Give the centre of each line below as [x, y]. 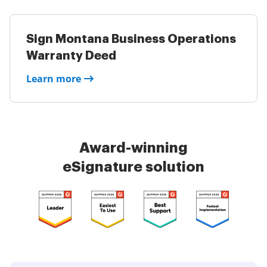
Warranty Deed [71, 56]
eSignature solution [133, 167]
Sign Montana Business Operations [131, 39]
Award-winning [133, 148]
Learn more [54, 79]
